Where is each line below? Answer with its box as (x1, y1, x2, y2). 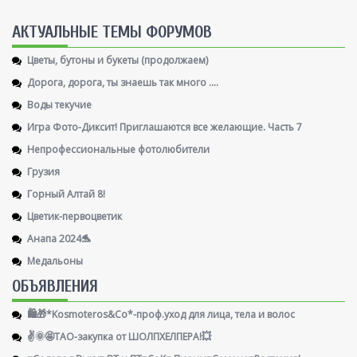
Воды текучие (27, 96, 92, 112)
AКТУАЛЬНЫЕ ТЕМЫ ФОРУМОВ (12, 22, 212, 42)
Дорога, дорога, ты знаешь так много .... (27, 74, 218, 90)
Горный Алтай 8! (27, 186, 105, 202)
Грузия (27, 163, 60, 179)
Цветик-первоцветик (27, 208, 122, 224)
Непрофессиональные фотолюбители (27, 141, 210, 157)
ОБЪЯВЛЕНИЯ (12, 277, 98, 296)
